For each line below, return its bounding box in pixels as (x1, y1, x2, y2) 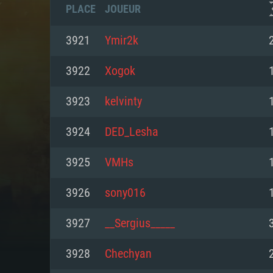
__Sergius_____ (105, 218, 175, 230)
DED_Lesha (105, 126, 158, 138)
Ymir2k (105, 35, 138, 47)
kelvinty (105, 96, 142, 108)
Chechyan (105, 248, 152, 260)
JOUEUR (105, 2, 141, 15)
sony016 (105, 187, 146, 199)
